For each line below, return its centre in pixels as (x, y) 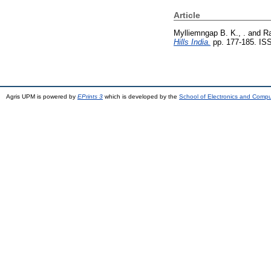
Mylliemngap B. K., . (210, 33)
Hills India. (192, 42)
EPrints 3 (90, 96)
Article (187, 15)
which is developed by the (141, 96)
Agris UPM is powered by (42, 96)
